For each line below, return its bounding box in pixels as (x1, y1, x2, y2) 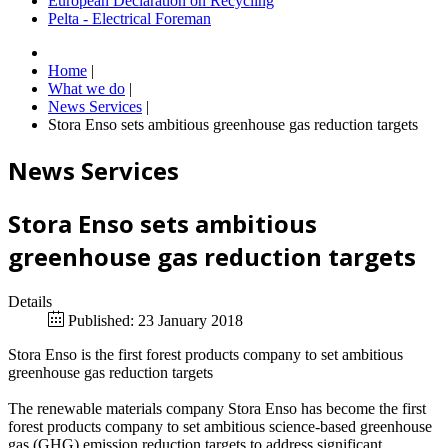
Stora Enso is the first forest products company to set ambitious (8, 345, 403, 363)
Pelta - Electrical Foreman (48, 10, 211, 28)
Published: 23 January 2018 (68, 311, 243, 329)
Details (8, 292, 52, 310)
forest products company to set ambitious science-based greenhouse (8, 417, 432, 435)
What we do (48, 80, 125, 98)
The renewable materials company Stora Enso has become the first (8, 399, 426, 417)
